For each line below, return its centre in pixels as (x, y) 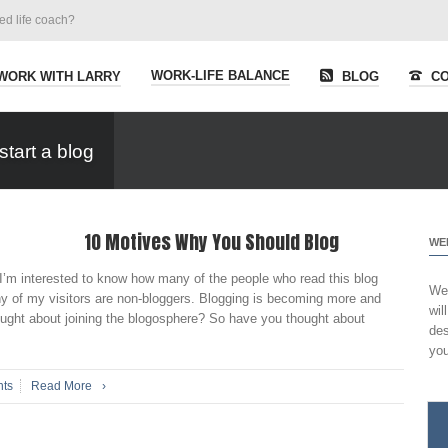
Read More (63, 386)
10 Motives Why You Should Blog (211, 242)
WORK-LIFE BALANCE (220, 75)
